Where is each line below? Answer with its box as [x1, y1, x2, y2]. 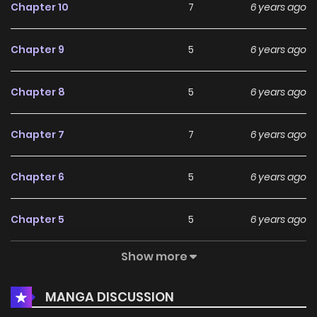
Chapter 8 [11, 85, 65, 100]
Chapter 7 [11, 127, 64, 142]
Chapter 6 [11, 170, 64, 185]
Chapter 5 [11, 212, 64, 227]
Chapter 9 [11, 42, 64, 57]
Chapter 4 [11, 255, 65, 270]
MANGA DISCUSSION [45, 287, 174, 306]
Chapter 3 [11, 297, 64, 312]
